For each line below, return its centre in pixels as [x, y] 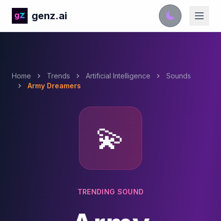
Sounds [179, 76]
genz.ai [49, 16]
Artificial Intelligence [118, 76]
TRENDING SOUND [110, 192]
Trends [58, 76]
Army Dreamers [54, 86]
